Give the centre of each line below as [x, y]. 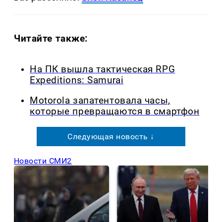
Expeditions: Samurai [77, 81]
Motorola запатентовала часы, [100, 100]
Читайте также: [51, 39]
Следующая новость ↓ [111, 136]
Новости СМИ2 [43, 161]
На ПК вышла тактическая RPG [103, 70]
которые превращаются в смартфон [115, 111]
